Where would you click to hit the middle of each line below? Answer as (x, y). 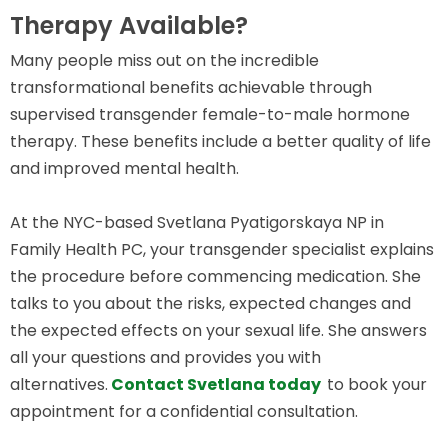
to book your (377, 384)
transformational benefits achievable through (191, 87)
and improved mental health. (124, 168)
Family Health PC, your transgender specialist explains (222, 249)
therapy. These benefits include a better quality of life (220, 141)
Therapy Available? (129, 25)
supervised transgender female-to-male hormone (210, 114)
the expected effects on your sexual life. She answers (218, 330)
